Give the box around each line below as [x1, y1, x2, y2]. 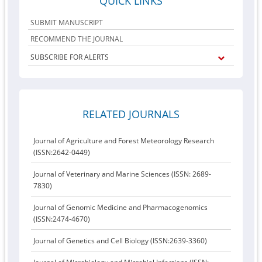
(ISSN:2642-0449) [33, 147, 91, 157]
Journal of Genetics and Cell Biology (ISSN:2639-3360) [33, 236, 208, 246]
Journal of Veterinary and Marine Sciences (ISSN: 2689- [33, 169, 212, 179]
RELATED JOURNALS [82, 107, 180, 121]
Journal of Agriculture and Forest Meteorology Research [33, 136, 215, 146]
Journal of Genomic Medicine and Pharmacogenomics [33, 202, 208, 212]
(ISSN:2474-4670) [33, 214, 91, 224]
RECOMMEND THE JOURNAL [30, 34, 123, 44]
